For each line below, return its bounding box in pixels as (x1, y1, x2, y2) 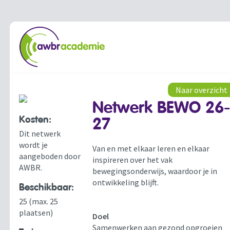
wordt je (19, 140, 48, 150)
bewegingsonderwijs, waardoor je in (92, 166, 218, 177)
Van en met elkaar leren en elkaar (92, 143, 210, 154)
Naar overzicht (176, 85, 228, 95)
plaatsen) (19, 207, 53, 218)
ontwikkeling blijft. (92, 177, 161, 188)
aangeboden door (19, 151, 81, 161)
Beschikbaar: (19, 181, 74, 194)
